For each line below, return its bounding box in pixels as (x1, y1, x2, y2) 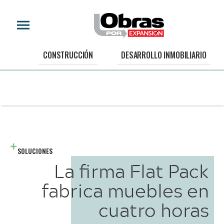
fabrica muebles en (41, 176, 209, 204)
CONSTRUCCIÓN (43, 49, 93, 61)
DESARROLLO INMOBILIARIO (121, 49, 206, 61)
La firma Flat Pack (54, 156, 209, 185)
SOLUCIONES (17, 145, 52, 156)
